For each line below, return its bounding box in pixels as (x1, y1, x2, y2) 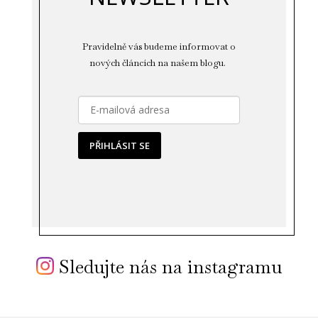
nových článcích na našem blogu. (89, 57, 229, 70)
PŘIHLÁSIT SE (89, 139, 150, 153)
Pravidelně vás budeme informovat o (82, 40, 236, 53)
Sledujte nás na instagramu (53, 255, 282, 280)
